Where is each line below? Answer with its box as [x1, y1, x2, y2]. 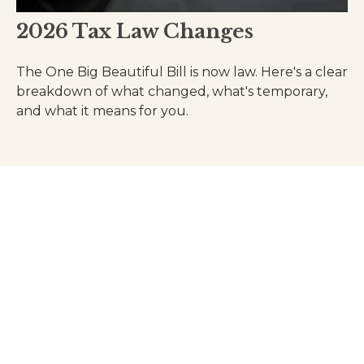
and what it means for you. [16, 103, 188, 119]
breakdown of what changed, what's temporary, [16, 84, 327, 100]
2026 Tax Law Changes [16, 19, 253, 44]
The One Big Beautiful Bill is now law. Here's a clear [16, 64, 348, 80]
